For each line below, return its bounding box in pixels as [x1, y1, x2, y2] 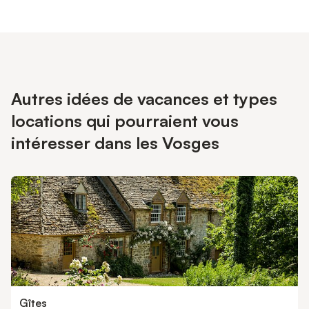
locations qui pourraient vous [11, 110, 239, 131]
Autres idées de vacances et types [11, 88, 277, 109]
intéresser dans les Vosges [11, 132, 219, 153]
